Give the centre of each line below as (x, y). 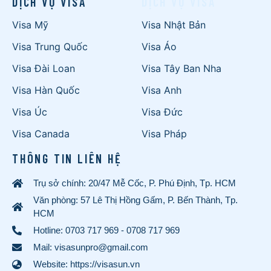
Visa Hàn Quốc (46, 90)
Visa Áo (159, 47)
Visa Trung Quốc (50, 47)
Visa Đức (162, 112)
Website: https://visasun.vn (87, 264)
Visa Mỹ (30, 25)
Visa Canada (41, 134)
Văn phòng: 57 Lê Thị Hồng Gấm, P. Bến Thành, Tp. (135, 200)
